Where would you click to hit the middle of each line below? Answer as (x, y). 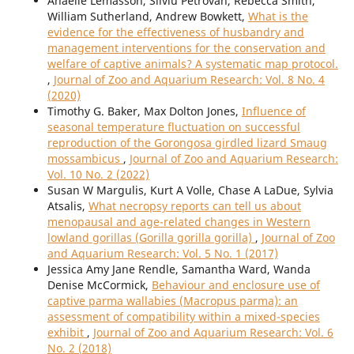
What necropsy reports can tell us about (194, 206)
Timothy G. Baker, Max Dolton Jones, (144, 111)
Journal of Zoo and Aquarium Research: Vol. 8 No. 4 (189, 80)
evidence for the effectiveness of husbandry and (175, 32)
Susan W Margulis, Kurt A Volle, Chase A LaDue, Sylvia (190, 190)
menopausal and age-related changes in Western (179, 222)
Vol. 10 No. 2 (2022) (98, 175)
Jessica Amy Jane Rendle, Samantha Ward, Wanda (179, 269)
